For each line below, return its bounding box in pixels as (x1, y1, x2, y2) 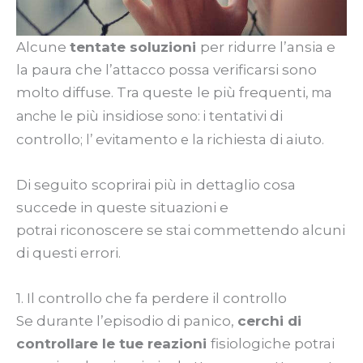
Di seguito (16, 177, 88, 194)
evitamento (96, 131, 181, 148)
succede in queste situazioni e (16, 199, 228, 216)
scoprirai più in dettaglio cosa (92, 177, 296, 194)
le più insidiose (60, 108, 164, 125)
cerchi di (237, 312, 301, 329)
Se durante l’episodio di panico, (16, 312, 237, 329)
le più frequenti (197, 84, 305, 101)
